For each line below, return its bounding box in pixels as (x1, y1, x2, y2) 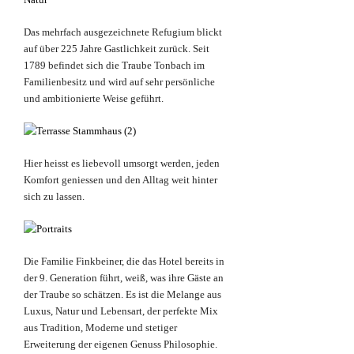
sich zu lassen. (24, 190, 85, 203)
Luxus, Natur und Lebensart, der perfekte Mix (24, 305, 218, 318)
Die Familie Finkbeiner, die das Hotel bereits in (24, 255, 224, 268)
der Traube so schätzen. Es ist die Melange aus (24, 288, 221, 301)
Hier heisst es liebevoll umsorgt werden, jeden (24, 157, 220, 170)
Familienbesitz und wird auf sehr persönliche (24, 76, 215, 88)
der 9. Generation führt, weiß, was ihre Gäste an (24, 272, 224, 284)
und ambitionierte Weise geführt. (24, 92, 164, 105)
